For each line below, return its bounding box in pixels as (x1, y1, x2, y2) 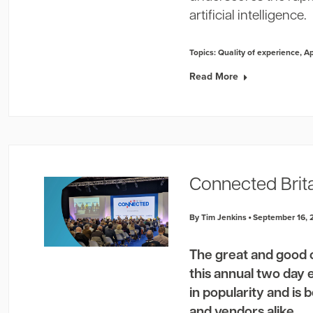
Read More (189, 69, 239, 83)
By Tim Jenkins (189, 211, 247, 223)
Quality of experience (218, 46, 300, 58)
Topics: (189, 46, 219, 58)
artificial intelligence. (189, 10, 307, 23)
